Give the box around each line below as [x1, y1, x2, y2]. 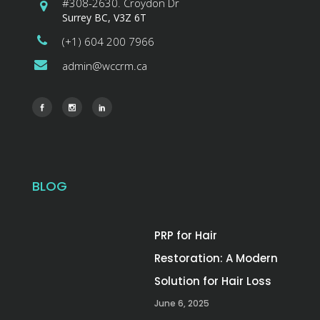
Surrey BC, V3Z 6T [62, 11, 146, 25]
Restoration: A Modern [154, 251, 278, 266]
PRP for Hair [154, 228, 217, 244]
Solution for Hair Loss [154, 274, 271, 289]
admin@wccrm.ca [62, 59, 147, 74]
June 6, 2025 [154, 297, 209, 310]
